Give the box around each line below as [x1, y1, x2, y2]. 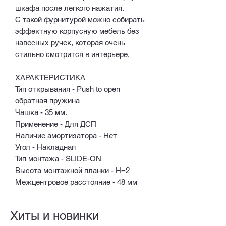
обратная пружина [15, 96, 80, 105]
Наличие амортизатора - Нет [15, 131, 117, 140]
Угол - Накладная [15, 142, 76, 151]
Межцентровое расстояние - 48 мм [15, 177, 137, 186]
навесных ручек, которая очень [15, 38, 125, 47]
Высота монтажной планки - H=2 [15, 165, 130, 175]
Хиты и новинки [10, 208, 99, 222]
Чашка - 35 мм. [15, 107, 67, 117]
